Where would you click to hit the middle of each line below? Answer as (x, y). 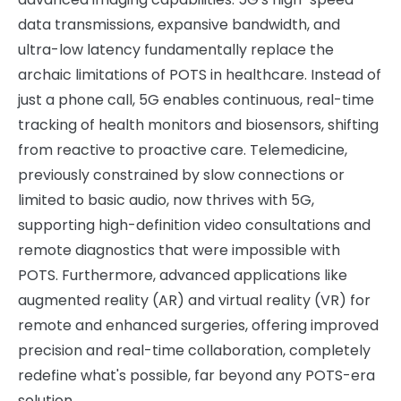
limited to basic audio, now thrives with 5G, (166, 200)
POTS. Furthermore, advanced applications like (183, 275)
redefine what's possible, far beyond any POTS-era (196, 375)
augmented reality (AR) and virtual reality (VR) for (194, 300)
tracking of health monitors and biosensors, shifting (198, 125)
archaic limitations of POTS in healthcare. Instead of (200, 75)
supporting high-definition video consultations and (194, 225)
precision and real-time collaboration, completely (194, 350)
